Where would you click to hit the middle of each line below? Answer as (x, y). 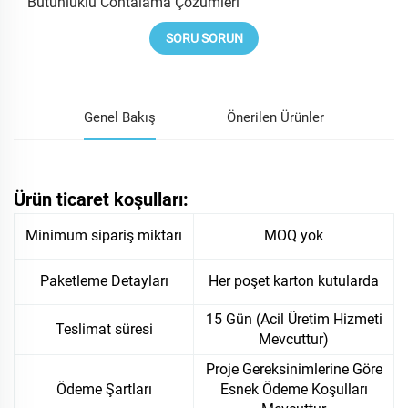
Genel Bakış (120, 118)
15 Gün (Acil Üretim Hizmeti (294, 320)
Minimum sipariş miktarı (104, 236)
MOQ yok (294, 236)
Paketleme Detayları (104, 281)
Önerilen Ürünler (275, 118)
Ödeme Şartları (104, 390)
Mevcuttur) (294, 340)
